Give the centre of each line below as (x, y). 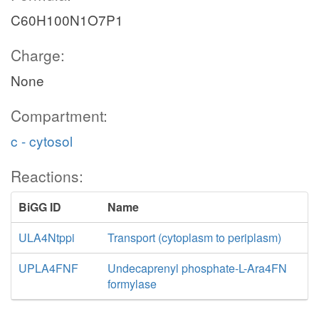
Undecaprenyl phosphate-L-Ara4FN (197, 268)
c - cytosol (42, 141)
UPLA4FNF (48, 268)
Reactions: (47, 176)
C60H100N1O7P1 (67, 20)
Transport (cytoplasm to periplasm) (194, 237)
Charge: (38, 55)
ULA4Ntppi (47, 237)
